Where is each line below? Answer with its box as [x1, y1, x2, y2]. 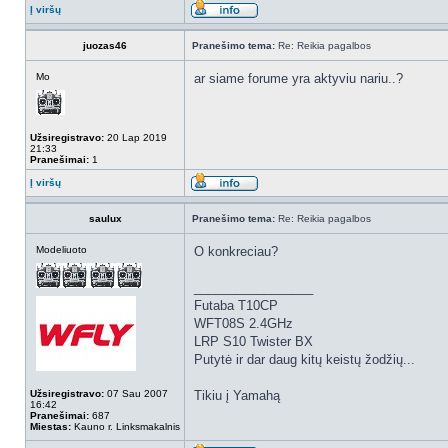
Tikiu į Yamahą [194, 388, 280, 403]
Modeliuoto [36, 244, 87, 255]
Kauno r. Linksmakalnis [71, 421, 180, 432]
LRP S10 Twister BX [194, 334, 313, 349]
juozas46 [83, 40, 127, 51]
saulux [88, 213, 122, 224]
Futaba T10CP [194, 298, 278, 313]
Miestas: [30, 421, 71, 432]
